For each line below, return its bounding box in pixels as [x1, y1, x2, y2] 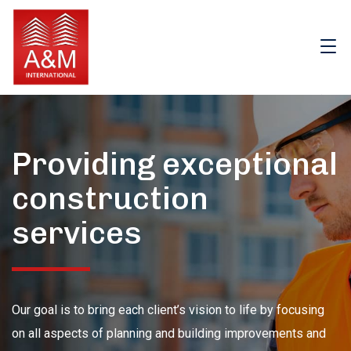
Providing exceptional [12, 145, 338, 183]
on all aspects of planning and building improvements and [12, 326, 326, 342]
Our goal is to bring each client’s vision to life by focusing [12, 302, 324, 318]
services [12, 214, 142, 252]
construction [12, 179, 208, 218]
